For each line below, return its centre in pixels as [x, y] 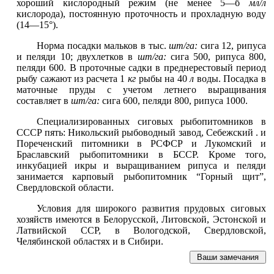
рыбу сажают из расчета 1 [72, 79]
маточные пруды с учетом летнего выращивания [141, 90]
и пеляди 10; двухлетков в [77, 57]
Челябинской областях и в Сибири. [90, 241]
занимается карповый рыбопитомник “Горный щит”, [141, 176]
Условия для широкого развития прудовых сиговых [151, 208]
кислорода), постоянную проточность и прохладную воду [141, 14]
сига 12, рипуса [233, 46]
